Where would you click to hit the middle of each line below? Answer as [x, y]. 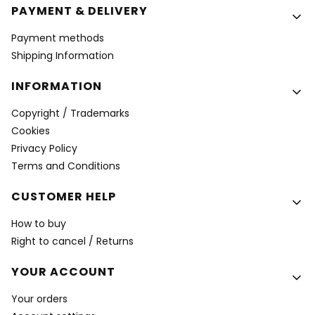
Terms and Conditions [66, 166]
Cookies [31, 131]
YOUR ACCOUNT [63, 272]
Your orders [39, 299]
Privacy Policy [44, 148]
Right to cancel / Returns [72, 241]
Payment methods [58, 38]
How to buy [39, 224]
